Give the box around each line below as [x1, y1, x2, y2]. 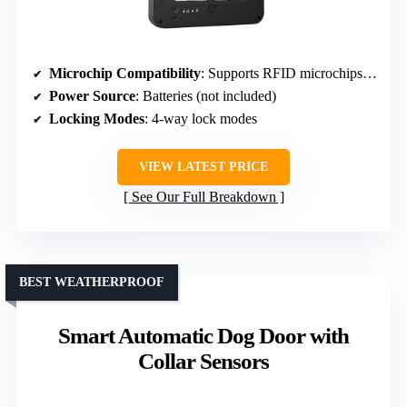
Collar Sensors [138, 349, 269, 374]
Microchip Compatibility [49, 65, 201, 82]
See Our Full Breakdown [131, 189, 276, 205]
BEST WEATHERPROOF [19, 275, 164, 290]
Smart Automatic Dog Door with [58, 323, 349, 349]
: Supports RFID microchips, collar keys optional [201, 65, 362, 82]
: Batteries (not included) [135, 88, 276, 104]
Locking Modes [49, 111, 144, 127]
